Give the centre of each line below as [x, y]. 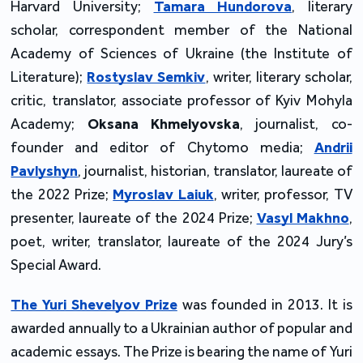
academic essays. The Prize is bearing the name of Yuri [181, 351]
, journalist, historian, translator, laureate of [215, 171]
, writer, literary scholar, [279, 77]
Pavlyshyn [45, 171]
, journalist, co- [296, 124]
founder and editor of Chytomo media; [162, 147]
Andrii [333, 147]
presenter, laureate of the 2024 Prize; [134, 218]
